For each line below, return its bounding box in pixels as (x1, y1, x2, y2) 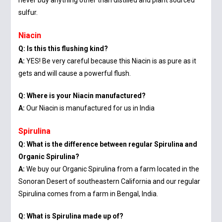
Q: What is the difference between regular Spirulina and (18, 140, 198, 149)
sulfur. (18, 8, 38, 17)
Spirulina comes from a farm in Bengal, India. (18, 190, 159, 198)
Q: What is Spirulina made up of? (18, 212, 124, 221)
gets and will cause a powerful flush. (18, 69, 131, 78)
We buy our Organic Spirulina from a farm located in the (25, 165, 200, 173)
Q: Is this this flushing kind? (18, 45, 109, 53)
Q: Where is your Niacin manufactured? (18, 92, 146, 100)
